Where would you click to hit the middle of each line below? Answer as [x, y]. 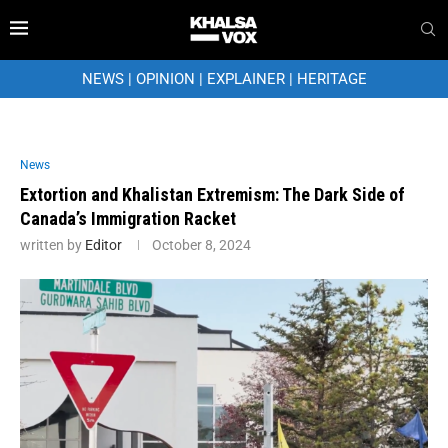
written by [52, 244]
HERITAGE [331, 78]
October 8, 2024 [201, 244]
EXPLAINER [245, 78]
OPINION [165, 78]
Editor [103, 244]
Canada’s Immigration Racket [128, 218]
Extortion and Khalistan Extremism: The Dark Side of [212, 194]
